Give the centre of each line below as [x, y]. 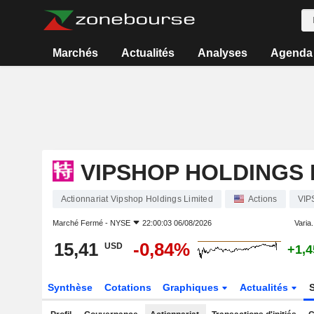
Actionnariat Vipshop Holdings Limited [137, 199]
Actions [262, 199]
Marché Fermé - [81, 223]
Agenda [291, 53]
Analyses [222, 53]
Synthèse [70, 287]
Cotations [128, 287]
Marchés [76, 53]
